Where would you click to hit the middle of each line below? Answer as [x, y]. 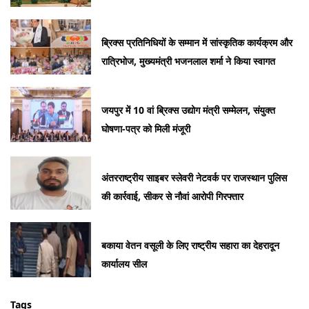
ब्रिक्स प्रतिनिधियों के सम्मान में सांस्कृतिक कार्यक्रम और [197, 43]
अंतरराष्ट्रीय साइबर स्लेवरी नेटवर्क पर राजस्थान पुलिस [195, 178]
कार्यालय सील [124, 264]
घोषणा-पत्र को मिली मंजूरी [146, 129]
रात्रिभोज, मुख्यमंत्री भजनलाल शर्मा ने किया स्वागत [189, 61]
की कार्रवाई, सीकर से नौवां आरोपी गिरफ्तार [173, 197]
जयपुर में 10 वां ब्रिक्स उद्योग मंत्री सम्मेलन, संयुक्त [189, 110]
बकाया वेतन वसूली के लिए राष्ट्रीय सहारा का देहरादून [191, 246]
